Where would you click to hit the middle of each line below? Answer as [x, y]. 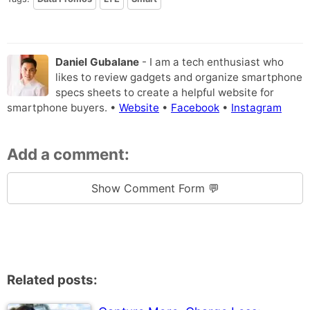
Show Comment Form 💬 [155, 189]
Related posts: [52, 280]
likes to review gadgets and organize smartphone [179, 77]
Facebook [195, 108]
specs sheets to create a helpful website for [165, 92]
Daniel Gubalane [97, 62]
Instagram [256, 108]
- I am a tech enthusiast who [211, 62]
